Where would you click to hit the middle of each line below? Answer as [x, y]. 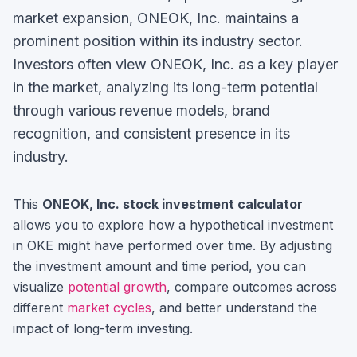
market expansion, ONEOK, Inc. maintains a [156, 18]
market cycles [109, 308]
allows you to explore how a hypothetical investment [173, 225]
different [40, 308]
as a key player [286, 64]
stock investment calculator [211, 204]
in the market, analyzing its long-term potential [165, 87]
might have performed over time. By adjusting [193, 245]
